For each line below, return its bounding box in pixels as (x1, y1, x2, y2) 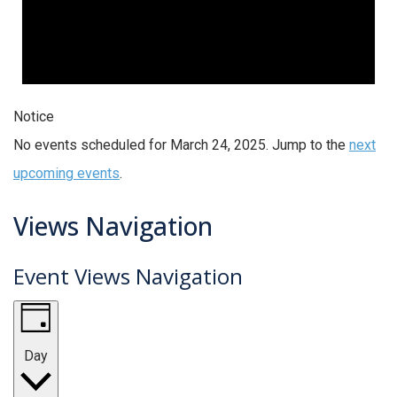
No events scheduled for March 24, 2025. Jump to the (13, 136, 349, 153)
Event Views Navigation (13, 261, 243, 291)
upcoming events (13, 164, 120, 182)
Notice (13, 107, 54, 125)
